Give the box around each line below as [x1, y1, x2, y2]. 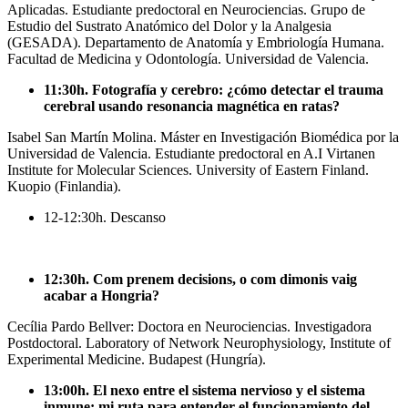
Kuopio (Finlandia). [7, 178, 121, 194]
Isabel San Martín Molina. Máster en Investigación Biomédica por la [7, 128, 399, 145]
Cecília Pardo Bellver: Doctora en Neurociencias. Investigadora [7, 318, 372, 334]
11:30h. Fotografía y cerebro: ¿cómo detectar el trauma [44, 81, 383, 97]
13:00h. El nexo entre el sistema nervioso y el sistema [44, 382, 365, 398]
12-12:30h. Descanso [44, 209, 166, 225]
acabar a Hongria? [44, 287, 159, 303]
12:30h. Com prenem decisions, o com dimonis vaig [44, 270, 357, 287]
